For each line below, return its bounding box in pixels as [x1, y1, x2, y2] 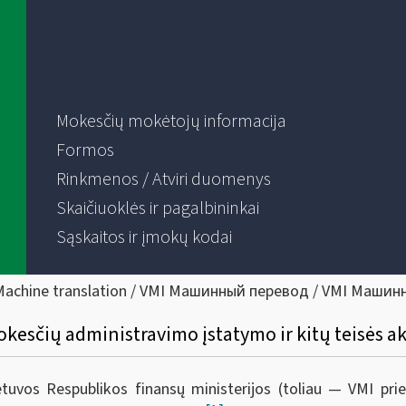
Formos [55, 138, 114, 163]
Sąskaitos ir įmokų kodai [55, 225, 232, 250]
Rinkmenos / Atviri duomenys [55, 167, 271, 192]
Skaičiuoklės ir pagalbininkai [55, 196, 259, 221]
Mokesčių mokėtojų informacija [55, 109, 286, 134]
